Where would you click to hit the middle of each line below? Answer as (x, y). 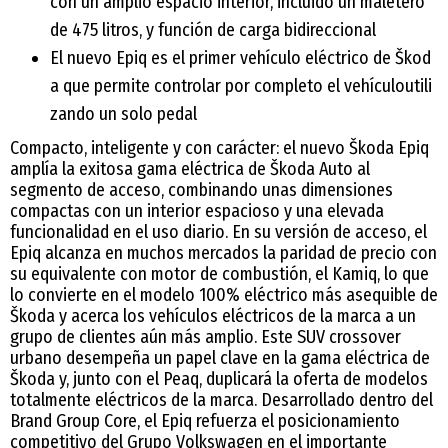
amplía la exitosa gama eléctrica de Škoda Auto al (190, 168)
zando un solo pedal (123, 113)
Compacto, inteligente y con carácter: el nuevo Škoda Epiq (219, 147)
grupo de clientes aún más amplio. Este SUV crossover (205, 336)
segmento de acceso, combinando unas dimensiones (201, 189)
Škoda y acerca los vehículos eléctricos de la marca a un (213, 315)
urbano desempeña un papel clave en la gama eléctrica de (220, 357)
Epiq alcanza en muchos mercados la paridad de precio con (223, 252)
